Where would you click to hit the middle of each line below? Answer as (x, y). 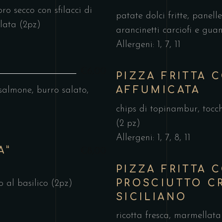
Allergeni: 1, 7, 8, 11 (153, 138)
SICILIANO (152, 197)
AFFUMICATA (158, 90)
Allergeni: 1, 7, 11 (148, 45)
